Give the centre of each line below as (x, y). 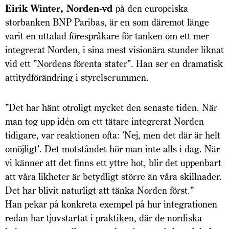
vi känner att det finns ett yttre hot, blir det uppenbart (113, 163)
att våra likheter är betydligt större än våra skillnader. (113, 177)
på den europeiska (152, 9)
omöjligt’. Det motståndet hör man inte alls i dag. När (112, 149)
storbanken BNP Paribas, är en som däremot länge (107, 22)
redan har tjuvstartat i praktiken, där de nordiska (104, 218)
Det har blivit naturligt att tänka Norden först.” (99, 191)
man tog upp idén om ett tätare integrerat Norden (105, 122)
